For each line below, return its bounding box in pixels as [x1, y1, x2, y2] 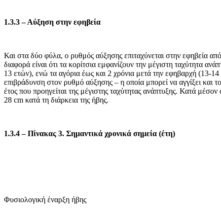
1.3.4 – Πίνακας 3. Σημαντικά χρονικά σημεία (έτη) [4, 129, 175, 138]
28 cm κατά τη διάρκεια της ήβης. [4, 96, 109, 104]
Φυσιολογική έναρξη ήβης [4, 195, 86, 204]
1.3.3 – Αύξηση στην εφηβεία [4, 18, 101, 26]
